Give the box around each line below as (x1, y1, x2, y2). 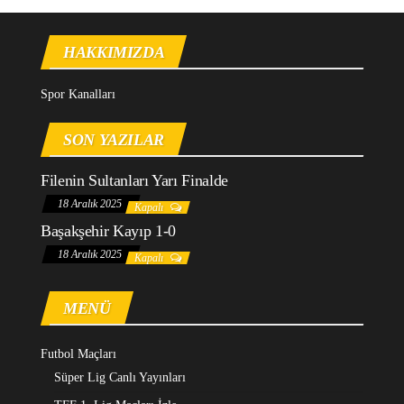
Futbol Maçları (41, 346, 116, 361)
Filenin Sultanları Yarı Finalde (41, 170, 228, 189)
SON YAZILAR (63, 130, 165, 149)
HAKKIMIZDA (63, 42, 165, 61)
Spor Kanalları (41, 87, 115, 101)
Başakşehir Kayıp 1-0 (41, 221, 176, 240)
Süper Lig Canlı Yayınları (54, 370, 186, 384)
